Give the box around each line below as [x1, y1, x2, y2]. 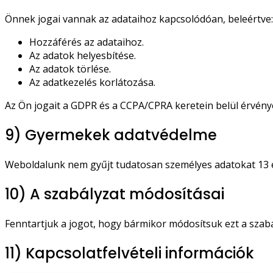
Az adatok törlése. [29, 62, 111, 76]
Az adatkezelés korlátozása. [29, 76, 155, 90]
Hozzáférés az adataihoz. [29, 35, 144, 49]
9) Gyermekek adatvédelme [5, 125, 217, 146]
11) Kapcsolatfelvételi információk [5, 243, 254, 263]
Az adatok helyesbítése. [29, 49, 136, 63]
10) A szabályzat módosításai [5, 184, 224, 205]
